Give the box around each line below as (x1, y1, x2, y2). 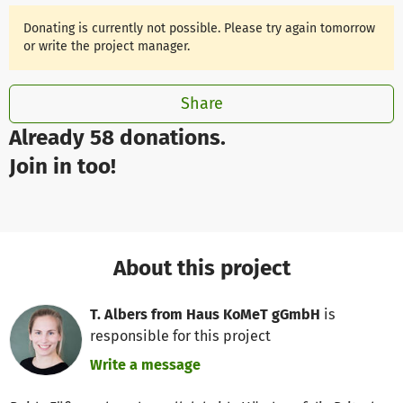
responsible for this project (90, 327, 272, 345)
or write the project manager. (23, 38, 191, 54)
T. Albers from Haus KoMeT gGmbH (90, 306, 321, 324)
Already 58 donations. (9, 124, 226, 151)
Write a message (90, 356, 201, 374)
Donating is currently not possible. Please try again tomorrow (23, 20, 376, 36)
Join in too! (9, 153, 116, 180)
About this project (112, 254, 291, 281)
